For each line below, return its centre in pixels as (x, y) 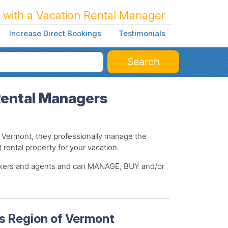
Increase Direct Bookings (55, 34)
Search (143, 61)
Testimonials (142, 34)
